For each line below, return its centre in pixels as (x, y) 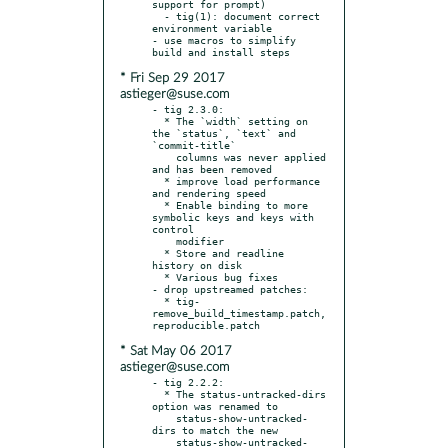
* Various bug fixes (158, 276)
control (173, 228)
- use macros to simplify (224, 39)
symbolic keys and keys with (233, 216)
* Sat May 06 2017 (176, 351)
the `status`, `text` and (224, 132)
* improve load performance (158, 180)
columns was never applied (164, 156)
